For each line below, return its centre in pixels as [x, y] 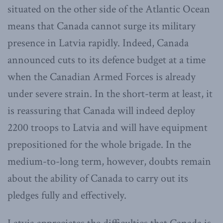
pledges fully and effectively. [67, 196]
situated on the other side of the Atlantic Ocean [109, 9]
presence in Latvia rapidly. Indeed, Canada [98, 43]
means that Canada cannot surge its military [102, 26]
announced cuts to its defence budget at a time [107, 60]
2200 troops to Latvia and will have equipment [108, 128]
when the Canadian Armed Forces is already [102, 77]
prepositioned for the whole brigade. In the [99, 145]
